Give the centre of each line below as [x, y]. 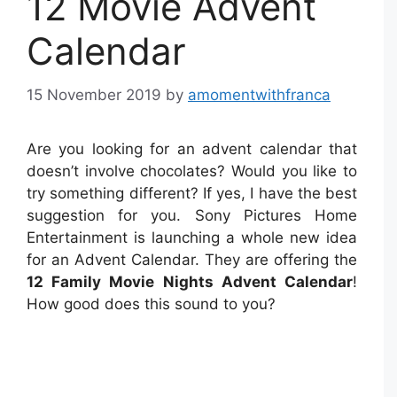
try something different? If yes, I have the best [192, 193]
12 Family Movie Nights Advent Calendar [190, 281]
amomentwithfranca [259, 94]
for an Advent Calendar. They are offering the [192, 259]
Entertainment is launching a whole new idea [192, 237]
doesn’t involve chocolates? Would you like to [192, 171]
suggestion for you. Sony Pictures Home [192, 215]
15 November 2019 [94, 94]
